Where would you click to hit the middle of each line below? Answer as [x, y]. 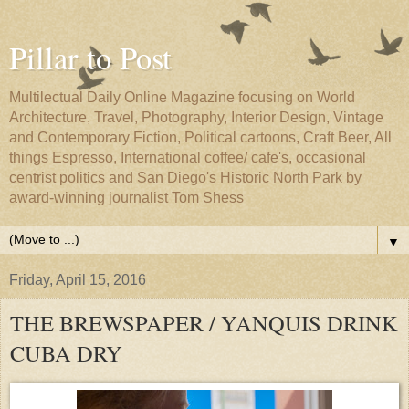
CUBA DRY [66, 353]
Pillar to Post [90, 58]
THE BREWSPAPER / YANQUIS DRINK [204, 323]
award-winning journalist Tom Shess [126, 198]
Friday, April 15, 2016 [78, 280]
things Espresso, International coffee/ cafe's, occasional [188, 157]
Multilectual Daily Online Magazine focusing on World [182, 97]
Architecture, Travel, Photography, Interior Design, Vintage [196, 117]
